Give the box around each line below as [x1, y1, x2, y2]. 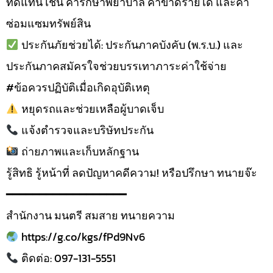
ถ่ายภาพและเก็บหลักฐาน [18, 143, 139, 160]
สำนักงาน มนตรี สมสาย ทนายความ [6, 207, 175, 224]
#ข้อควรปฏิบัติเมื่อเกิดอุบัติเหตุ [6, 79, 150, 96]
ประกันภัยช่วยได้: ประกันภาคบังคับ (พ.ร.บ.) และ [18, 36, 243, 53]
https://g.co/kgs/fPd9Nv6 [18, 228, 145, 245]
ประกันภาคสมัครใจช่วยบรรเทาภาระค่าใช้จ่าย [6, 57, 227, 74]
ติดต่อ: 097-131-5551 [18, 249, 116, 266]
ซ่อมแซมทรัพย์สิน [6, 15, 91, 32]
